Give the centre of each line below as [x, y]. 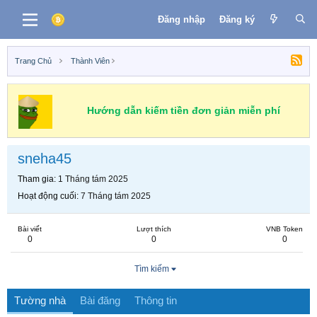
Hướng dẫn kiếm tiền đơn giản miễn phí [183, 110]
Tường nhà [40, 300]
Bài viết [30, 229]
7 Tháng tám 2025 [116, 196]
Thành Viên [90, 61]
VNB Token [284, 229]
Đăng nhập [181, 19]
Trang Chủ [33, 61]
